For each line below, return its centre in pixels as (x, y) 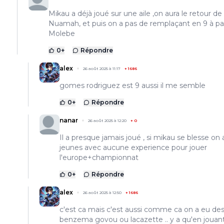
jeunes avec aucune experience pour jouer (133, 148)
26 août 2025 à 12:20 (107, 121)
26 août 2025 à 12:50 (102, 193)
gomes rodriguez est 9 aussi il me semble (132, 86)
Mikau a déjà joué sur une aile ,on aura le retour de (135, 14)
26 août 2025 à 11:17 (102, 69)
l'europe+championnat (99, 158)
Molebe (62, 34)
